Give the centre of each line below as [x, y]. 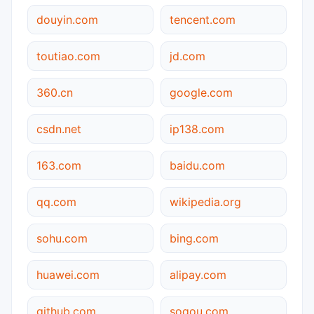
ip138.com [197, 129]
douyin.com [67, 19]
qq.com [56, 202]
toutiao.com [68, 56]
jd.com [187, 56]
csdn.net [59, 129]
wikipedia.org [205, 202]
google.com [201, 92]
